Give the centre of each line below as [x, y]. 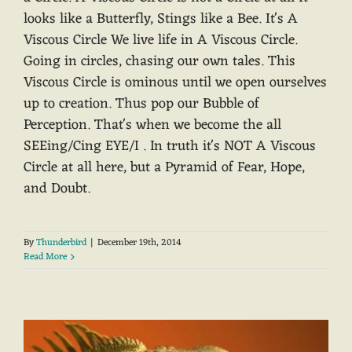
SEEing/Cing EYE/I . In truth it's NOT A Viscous [170, 146]
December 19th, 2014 [139, 242]
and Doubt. [57, 188]
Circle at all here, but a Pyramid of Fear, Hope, [164, 167]
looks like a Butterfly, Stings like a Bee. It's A [161, 18]
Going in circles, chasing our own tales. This [159, 61]
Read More [45, 257]
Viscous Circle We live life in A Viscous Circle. [161, 40]
